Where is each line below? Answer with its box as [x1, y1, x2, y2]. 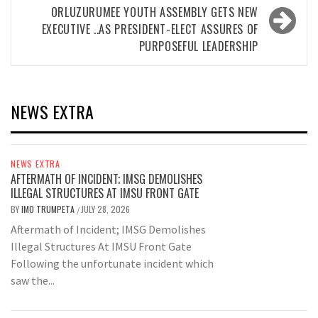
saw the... [11, 273, 55, 288]
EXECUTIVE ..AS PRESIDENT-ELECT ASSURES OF [41, 21, 258, 38]
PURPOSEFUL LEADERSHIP [138, 38, 258, 55]
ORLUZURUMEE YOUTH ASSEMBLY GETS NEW [50, 4, 258, 21]
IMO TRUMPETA [21, 203, 77, 216]
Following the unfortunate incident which [11, 256, 214, 271]
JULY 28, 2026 [81, 203, 130, 216]
